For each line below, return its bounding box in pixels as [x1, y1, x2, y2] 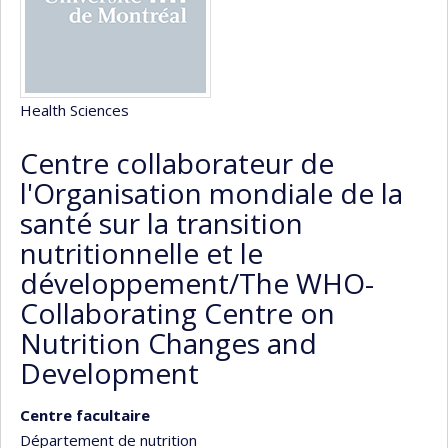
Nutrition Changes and [20, 324, 317, 362]
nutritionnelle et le [20, 234, 263, 272]
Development [20, 354, 199, 392]
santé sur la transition [20, 204, 303, 242]
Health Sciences [20, 100, 129, 120]
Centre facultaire [20, 405, 150, 425]
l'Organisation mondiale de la [20, 174, 403, 212]
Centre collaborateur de [20, 144, 334, 182]
